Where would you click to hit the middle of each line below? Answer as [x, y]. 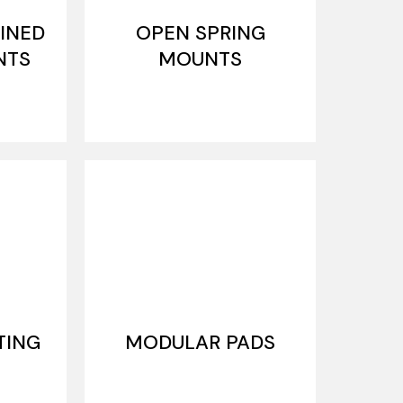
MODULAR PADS [201, 342]
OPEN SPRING [200, 33]
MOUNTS [201, 59]
